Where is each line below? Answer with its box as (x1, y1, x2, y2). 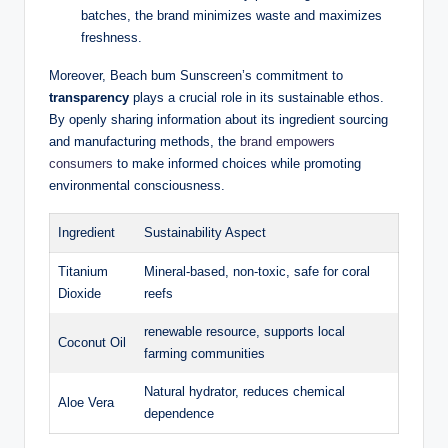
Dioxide (58, 285, 101, 301)
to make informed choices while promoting (113, 155, 361, 171)
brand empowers (240, 133, 335, 149)
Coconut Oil (58, 334, 126, 350)
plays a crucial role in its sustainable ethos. (129, 89, 384, 105)
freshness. (81, 29, 142, 45)
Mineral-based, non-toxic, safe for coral (144, 263, 370, 279)
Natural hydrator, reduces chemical (144, 383, 345, 399)
